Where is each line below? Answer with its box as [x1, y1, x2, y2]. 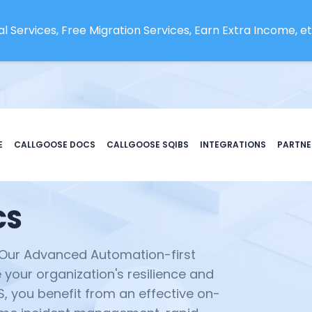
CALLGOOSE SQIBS [107, 139, 189, 151]
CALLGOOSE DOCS [14, 139, 95, 151]
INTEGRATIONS [200, 139, 266, 151]
